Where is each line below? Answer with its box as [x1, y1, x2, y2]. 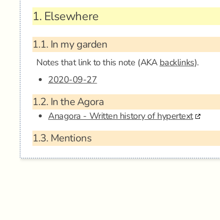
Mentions [48, 131, 92, 145]
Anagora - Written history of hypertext [48, 110, 193, 122]
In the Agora [48, 95, 104, 109]
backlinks [159, 56, 194, 68]
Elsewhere [41, 8, 99, 24]
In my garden [48, 37, 108, 51]
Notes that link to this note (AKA [36, 56, 160, 68]
